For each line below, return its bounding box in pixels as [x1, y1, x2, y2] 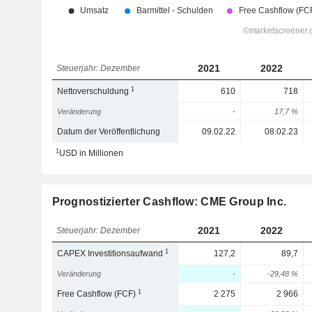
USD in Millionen [58, 148, 123, 158]
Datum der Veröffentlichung [57, 127, 161, 136]
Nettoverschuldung [57, 86, 132, 96]
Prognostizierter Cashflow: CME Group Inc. [52, 196, 287, 208]
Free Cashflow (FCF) [57, 289, 139, 299]
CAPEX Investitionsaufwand [57, 249, 166, 258]
